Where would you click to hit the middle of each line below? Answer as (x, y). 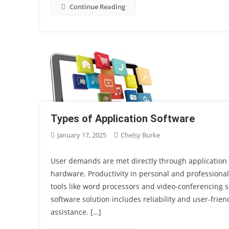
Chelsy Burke (141, 135)
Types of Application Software (123, 119)
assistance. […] (76, 212)
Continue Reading (98, 7)
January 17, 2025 (82, 135)
